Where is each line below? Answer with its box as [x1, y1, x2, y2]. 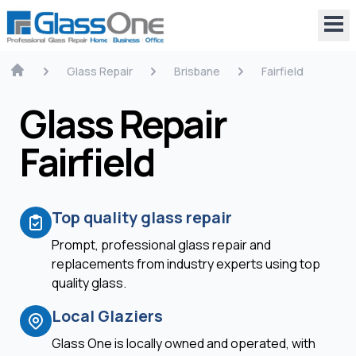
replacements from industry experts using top [52, 255, 320, 273]
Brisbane [174, 64, 220, 79]
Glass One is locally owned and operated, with [52, 335, 315, 352]
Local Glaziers [52, 305, 163, 327]
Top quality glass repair [52, 207, 232, 228]
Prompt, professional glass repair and [52, 236, 271, 253]
